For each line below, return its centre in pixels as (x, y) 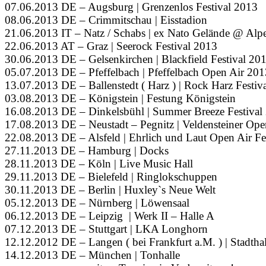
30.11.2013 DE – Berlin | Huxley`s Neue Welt (110, 190)
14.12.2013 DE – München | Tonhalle (92, 255)
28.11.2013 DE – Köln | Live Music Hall (99, 164)
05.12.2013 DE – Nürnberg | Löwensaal (97, 203)
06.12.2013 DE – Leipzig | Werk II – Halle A (110, 216)
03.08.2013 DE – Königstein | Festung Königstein (120, 99)
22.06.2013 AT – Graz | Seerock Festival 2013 (111, 46)
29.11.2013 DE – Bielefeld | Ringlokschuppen (111, 177)
